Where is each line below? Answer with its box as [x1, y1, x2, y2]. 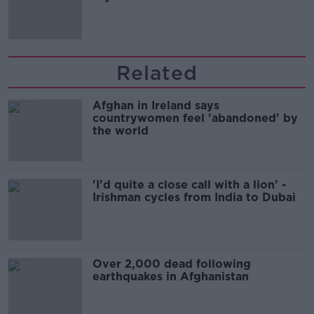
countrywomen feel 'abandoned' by [93, 111, 298, 125]
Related [116, 60, 198, 85]
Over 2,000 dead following [93, 257, 251, 271]
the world [93, 123, 149, 137]
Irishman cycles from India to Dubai [93, 190, 296, 204]
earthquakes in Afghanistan [93, 269, 252, 283]
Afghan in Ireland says [93, 98, 219, 112]
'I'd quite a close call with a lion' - [93, 177, 287, 191]
